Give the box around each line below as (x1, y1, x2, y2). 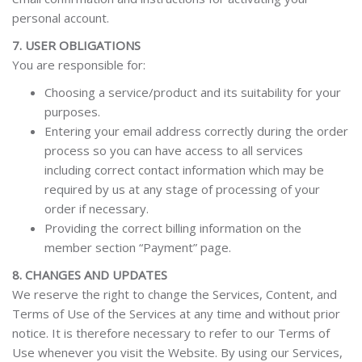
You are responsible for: (12, 57, 145, 73)
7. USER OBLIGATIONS (12, 37, 141, 53)
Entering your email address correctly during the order (44, 123, 348, 139)
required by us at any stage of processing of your (44, 181, 320, 197)
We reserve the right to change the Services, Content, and (12, 286, 337, 302)
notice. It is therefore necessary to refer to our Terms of (12, 325, 330, 341)
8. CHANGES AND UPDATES (12, 267, 167, 283)
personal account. (12, 10, 109, 26)
